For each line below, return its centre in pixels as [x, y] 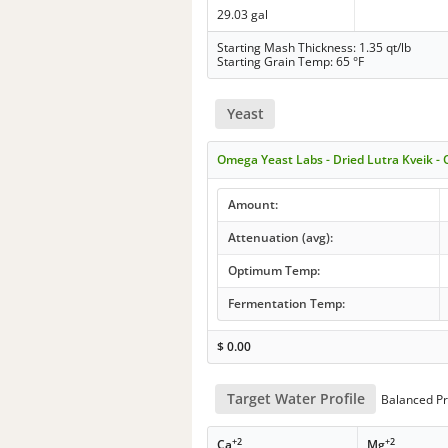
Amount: [252, 204]
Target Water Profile [295, 399]
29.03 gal [243, 14]
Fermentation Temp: [286, 303]
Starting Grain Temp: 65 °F [291, 61]
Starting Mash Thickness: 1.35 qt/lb [314, 47]
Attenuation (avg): [280, 237]
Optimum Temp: [273, 270]
